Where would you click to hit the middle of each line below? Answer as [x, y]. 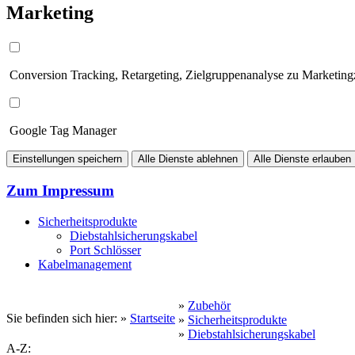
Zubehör [209, 305]
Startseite [153, 318]
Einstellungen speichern [67, 159]
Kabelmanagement [85, 264]
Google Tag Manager [61, 131]
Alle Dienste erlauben [302, 159]
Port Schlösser [105, 250]
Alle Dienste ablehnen [188, 159]
